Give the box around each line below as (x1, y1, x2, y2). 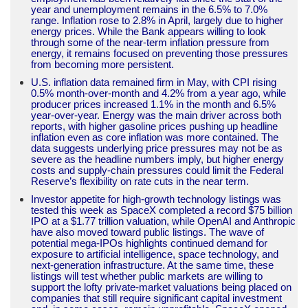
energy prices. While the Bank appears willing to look (31, 25, 266, 37)
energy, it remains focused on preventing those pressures (31, 47, 288, 59)
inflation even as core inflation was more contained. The (31, 131, 278, 143)
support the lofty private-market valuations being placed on (31, 280, 291, 293)
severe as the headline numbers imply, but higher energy (31, 153, 284, 165)
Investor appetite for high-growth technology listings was (31, 192, 281, 205)
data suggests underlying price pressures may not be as (31, 142, 283, 154)
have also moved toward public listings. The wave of (31, 225, 264, 238)
